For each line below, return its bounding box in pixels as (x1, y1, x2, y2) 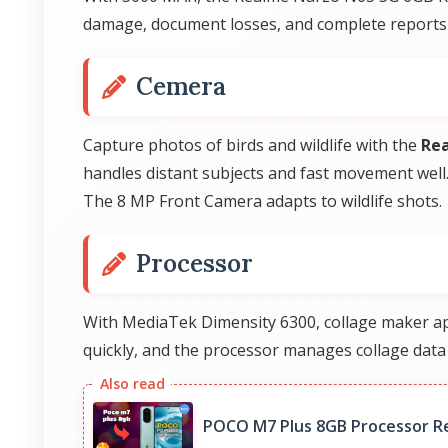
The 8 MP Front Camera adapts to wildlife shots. (83, 190, 442, 212)
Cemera (136, 71, 226, 102)
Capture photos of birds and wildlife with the (83, 134, 421, 156)
